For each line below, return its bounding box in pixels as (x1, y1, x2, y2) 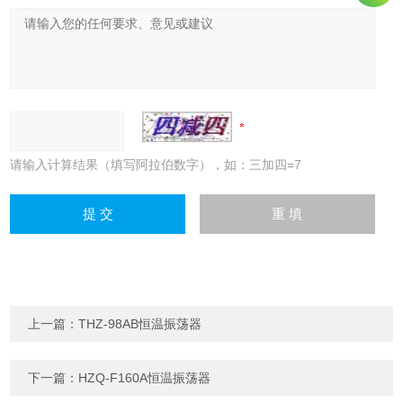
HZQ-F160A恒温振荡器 (78, 371, 211, 386)
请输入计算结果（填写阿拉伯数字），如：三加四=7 (10, 157, 302, 173)
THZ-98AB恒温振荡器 (78, 317, 202, 332)
